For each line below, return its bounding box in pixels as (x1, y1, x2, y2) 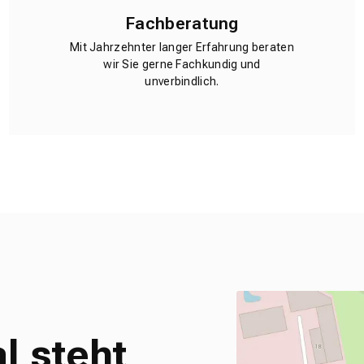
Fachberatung (125, 13, 239, 33)
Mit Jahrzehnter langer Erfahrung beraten (69, 41, 294, 54)
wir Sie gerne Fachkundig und (103, 58, 261, 71)
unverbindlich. (145, 75, 219, 89)
